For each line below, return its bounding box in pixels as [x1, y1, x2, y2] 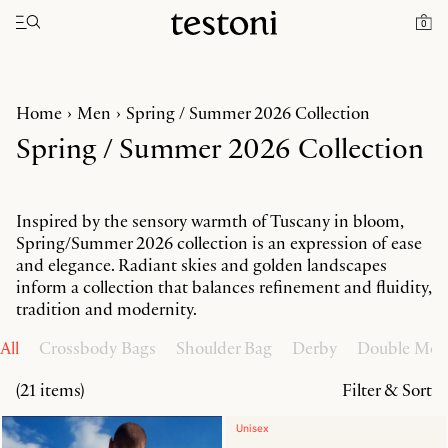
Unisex [236, 420, 270, 435]
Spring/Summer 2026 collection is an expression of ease [16, 231, 422, 254]
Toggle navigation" [27, 11, 121, 28]
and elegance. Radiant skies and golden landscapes [16, 253, 387, 276]
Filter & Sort [342, 378, 432, 401]
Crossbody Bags [39, 336, 156, 359]
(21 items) [16, 378, 84, 401]
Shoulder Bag [176, 336, 272, 359]
